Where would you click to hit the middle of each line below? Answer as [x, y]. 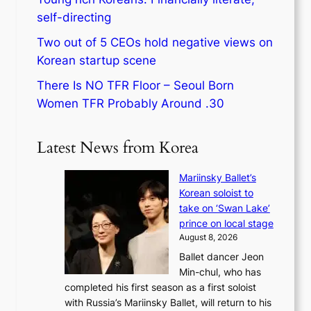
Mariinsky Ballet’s [217, 178]
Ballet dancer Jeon [221, 256]
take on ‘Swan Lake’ [224, 208]
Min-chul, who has [220, 271]
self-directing [74, 18]
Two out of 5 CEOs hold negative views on [155, 43]
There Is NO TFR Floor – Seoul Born [136, 86]
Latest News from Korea [118, 148]
